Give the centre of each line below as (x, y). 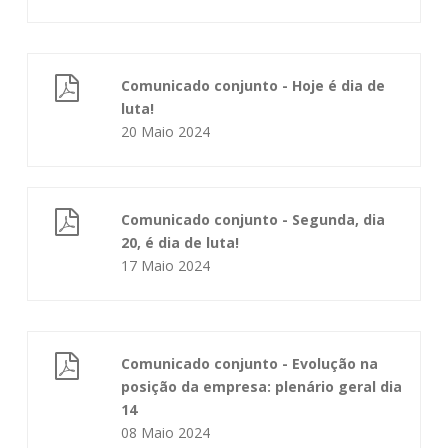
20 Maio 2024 (166, 131)
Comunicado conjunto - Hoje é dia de (253, 85)
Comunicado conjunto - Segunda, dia (253, 219)
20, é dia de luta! (180, 242)
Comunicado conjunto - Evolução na (250, 363)
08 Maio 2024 (166, 432)
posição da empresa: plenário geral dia (262, 386)
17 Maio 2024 (166, 265)
